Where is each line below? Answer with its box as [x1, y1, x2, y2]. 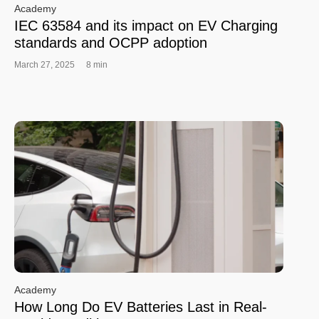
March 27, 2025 [14, 60, 75, 70]
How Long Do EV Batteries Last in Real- [14, 298, 267, 315]
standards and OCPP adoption [14, 35, 207, 51]
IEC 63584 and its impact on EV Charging [14, 18, 278, 34]
